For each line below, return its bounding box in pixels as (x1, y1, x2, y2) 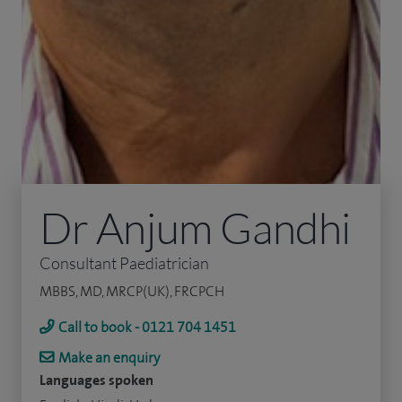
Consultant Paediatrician (39, 252, 209, 273)
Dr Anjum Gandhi (39, 200, 351, 254)
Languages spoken (39, 370, 153, 389)
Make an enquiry (58, 347, 160, 367)
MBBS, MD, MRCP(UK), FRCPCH (39, 281, 224, 301)
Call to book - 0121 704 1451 (58, 317, 236, 336)
